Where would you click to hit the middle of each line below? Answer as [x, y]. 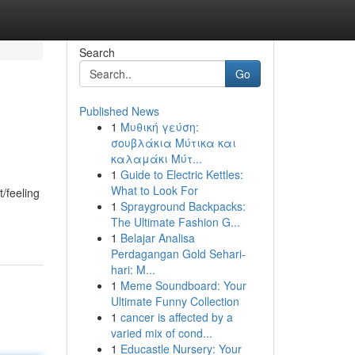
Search [97, 52]
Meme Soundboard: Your [183, 285]
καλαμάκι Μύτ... [156, 158]
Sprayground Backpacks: [183, 206]
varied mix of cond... [161, 333]
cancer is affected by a [176, 317]
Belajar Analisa [157, 238]
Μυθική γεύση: [159, 127]
